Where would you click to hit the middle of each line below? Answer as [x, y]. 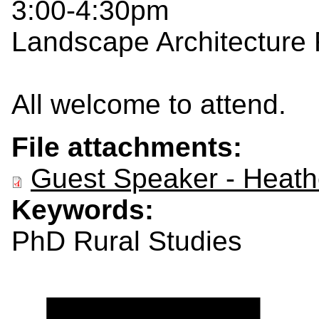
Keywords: [87, 209]
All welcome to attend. [149, 104]
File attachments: [131, 147]
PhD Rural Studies [127, 241]
